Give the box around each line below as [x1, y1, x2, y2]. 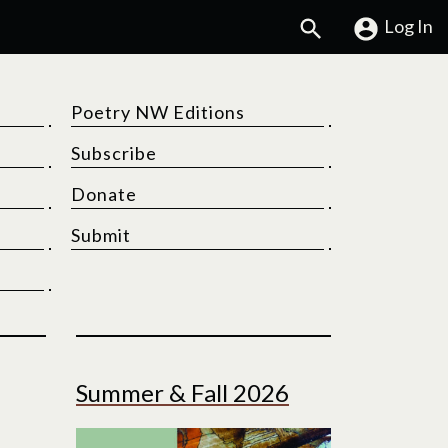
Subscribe [71, 142, 157, 164]
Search [328, 14, 382, 37]
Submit [71, 224, 131, 246]
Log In [384, 15, 433, 38]
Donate [71, 183, 137, 205]
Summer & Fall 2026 [76, 378, 289, 407]
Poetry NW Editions [71, 101, 245, 123]
